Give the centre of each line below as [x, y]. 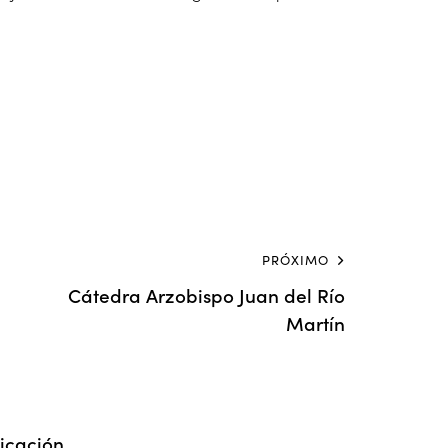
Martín [315, 323]
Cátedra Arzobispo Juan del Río [206, 295]
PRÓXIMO [295, 260]
